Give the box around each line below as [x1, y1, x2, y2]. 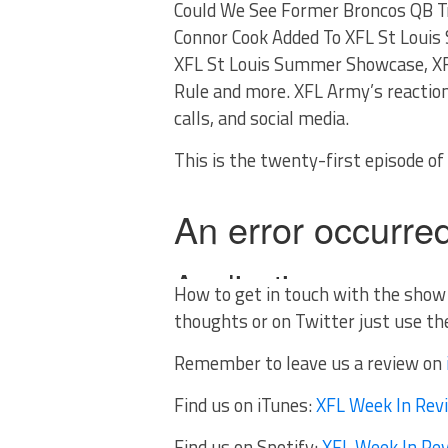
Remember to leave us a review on [174, 349, 446, 377]
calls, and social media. [174, 104, 349, 132]
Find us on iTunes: [174, 391, 316, 419]
